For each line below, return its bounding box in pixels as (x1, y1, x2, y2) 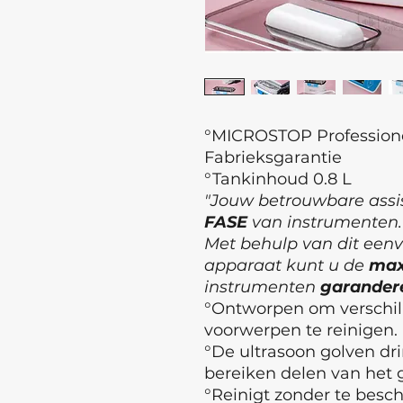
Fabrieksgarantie (204, 148, 342, 167)
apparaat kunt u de (204, 255, 369, 275)
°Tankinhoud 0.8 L (204, 169, 352, 189)
